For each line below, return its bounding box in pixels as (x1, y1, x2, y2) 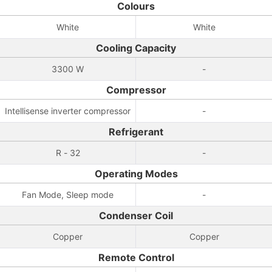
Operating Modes (94, 168, 178, 180)
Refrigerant (109, 126, 163, 138)
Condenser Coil (99, 209, 173, 222)
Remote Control (98, 251, 174, 263)
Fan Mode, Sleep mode (22, 189, 114, 200)
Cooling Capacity (96, 42, 176, 54)
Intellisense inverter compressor (5, 106, 131, 116)
